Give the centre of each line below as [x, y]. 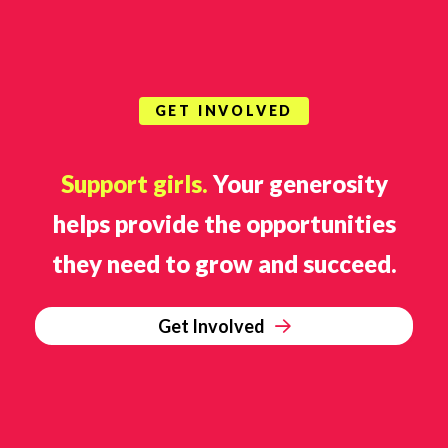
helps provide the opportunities [224, 224]
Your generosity [297, 184]
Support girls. [134, 184]
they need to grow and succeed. [224, 264]
